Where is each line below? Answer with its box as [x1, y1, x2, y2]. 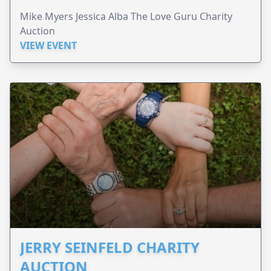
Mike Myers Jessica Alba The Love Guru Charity [20, 9, 232, 23]
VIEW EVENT [20, 38, 77, 52]
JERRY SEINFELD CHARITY [20, 237, 200, 257]
